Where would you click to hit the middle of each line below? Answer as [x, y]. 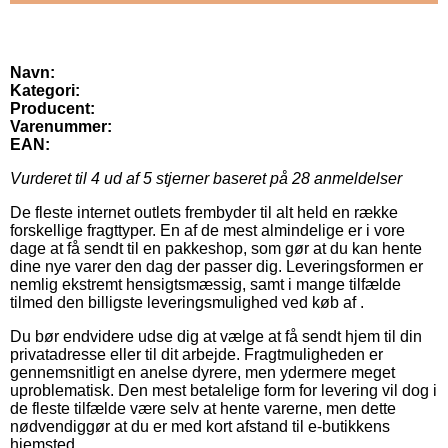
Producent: [52, 109]
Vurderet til [50, 179]
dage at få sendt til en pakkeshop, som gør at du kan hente [216, 249]
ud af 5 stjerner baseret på [196, 179]
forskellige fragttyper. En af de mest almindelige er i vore [207, 231]
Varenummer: [61, 127]
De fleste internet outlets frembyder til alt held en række [204, 213]
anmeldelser [356, 179]
